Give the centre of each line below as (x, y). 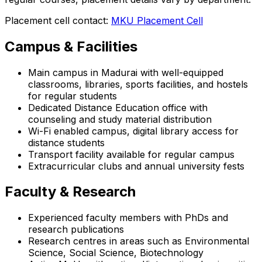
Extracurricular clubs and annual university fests (136, 166)
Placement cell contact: (58, 20)
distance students (66, 142)
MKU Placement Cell (157, 20)
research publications (76, 230)
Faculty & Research (70, 192)
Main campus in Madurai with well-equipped (126, 72)
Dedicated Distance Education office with (118, 107)
